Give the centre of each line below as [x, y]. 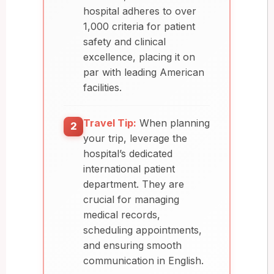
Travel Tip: [110, 123]
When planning [173, 123]
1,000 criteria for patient [139, 26]
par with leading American [144, 72]
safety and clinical [124, 41]
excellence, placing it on [139, 57]
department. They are [134, 184]
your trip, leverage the [135, 138]
